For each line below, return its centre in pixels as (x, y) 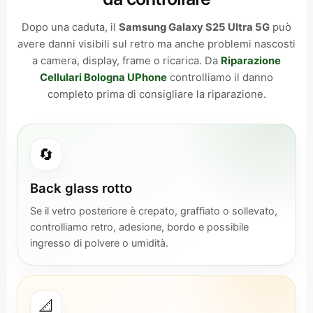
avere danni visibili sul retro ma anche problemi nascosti (156, 44)
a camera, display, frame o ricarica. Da (126, 61)
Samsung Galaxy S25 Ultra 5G (194, 27)
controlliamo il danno (220, 78)
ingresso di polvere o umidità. (99, 243)
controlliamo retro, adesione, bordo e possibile (139, 227)
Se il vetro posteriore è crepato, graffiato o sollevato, (154, 211)
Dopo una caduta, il (70, 27)
